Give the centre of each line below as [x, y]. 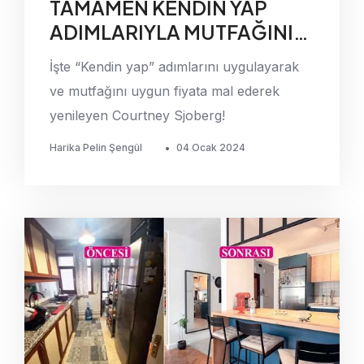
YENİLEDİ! [97, 56]
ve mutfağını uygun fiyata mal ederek [165, 91]
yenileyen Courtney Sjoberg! [138, 116]
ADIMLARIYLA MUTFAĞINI [172, 32]
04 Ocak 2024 [211, 148]
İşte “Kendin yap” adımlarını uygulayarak [175, 67]
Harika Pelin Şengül [96, 148]
